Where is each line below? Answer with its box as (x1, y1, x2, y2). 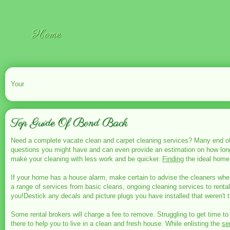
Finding (162, 155, 184, 163)
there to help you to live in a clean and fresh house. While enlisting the (11, 220, 222, 227)
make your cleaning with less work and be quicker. (11, 155, 162, 163)
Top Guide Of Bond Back (11, 116, 127, 131)
